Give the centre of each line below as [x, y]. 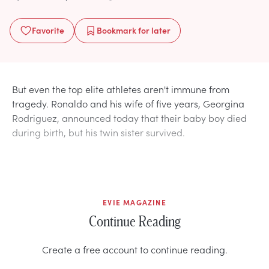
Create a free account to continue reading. [134, 249]
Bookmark [116, 30]
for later [153, 30]
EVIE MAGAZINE [134, 202]
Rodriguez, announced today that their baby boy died [129, 117]
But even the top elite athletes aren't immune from [121, 89]
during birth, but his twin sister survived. [98, 132]
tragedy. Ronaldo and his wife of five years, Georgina [128, 103]
